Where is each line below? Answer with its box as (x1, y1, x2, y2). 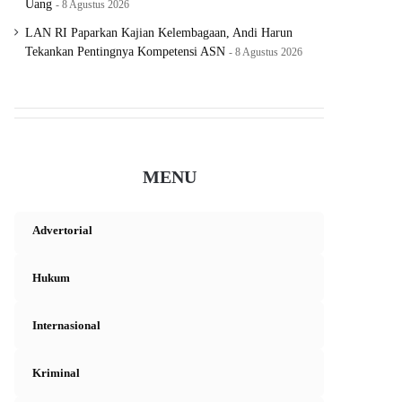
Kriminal (32, 366, 81, 380)
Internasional (32, 319, 101, 333)
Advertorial (32, 223, 93, 238)
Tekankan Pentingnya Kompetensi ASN (25, 45, 226, 59)
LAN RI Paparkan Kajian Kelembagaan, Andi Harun (25, 26, 293, 40)
